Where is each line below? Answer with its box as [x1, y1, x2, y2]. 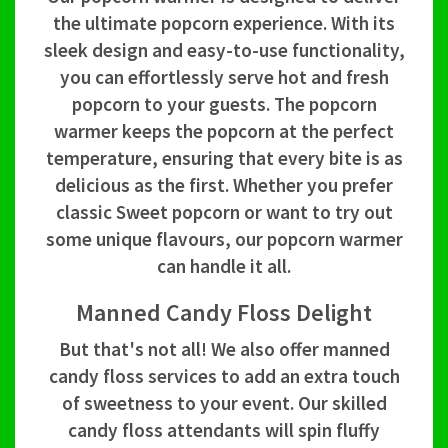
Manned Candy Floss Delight [76, 297, 372, 329]
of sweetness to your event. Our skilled [61, 391, 387, 416]
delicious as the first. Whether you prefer [55, 173, 393, 198]
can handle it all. [157, 254, 291, 279]
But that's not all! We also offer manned [58, 337, 390, 362]
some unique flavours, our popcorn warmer [45, 227, 403, 252]
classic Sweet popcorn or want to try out [55, 200, 393, 225]
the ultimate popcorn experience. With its [53, 11, 395, 36]
